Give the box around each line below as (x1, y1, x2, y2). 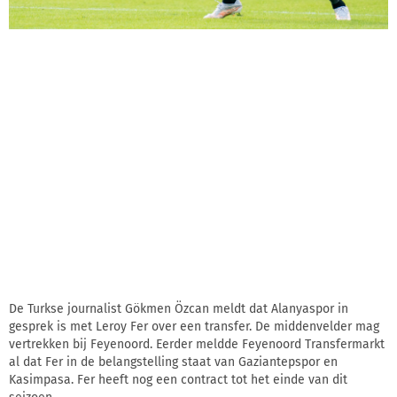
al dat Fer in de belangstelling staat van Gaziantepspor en (9, 354, 338, 370)
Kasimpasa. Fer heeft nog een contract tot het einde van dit (9, 371, 347, 387)
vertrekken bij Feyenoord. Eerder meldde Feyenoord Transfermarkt (9, 336, 385, 352)
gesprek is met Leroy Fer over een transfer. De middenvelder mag (9, 318, 379, 334)
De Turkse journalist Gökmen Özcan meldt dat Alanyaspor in (9, 300, 348, 316)
